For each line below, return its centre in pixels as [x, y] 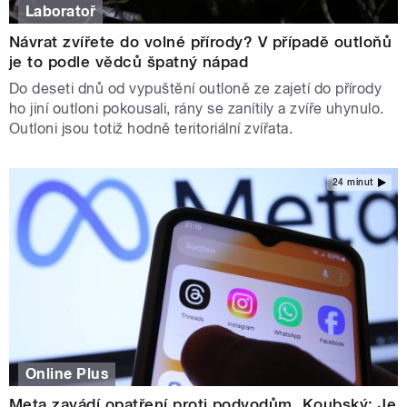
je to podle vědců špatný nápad [129, 61]
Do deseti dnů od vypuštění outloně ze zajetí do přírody [196, 88]
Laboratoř [61, 11]
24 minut [352, 183]
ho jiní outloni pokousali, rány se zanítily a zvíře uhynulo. [197, 108]
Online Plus [67, 373]
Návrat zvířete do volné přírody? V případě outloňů [201, 41]
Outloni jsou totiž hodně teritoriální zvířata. [151, 128]
